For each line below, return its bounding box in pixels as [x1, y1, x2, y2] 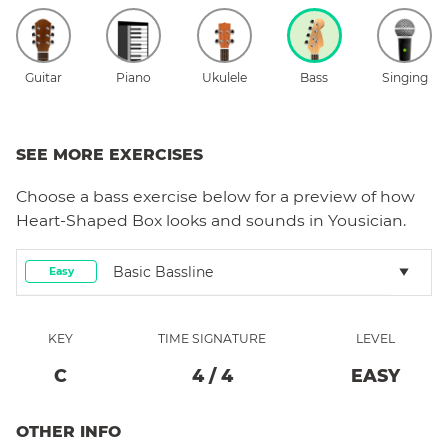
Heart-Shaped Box [16, 210, 162, 230]
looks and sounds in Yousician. [162, 210, 406, 230]
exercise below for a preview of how [129, 186, 415, 206]
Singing [381, 69, 428, 85]
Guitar [25, 69, 62, 85]
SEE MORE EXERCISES [16, 144, 203, 164]
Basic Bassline [113, 262, 213, 281]
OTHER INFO [16, 421, 121, 441]
